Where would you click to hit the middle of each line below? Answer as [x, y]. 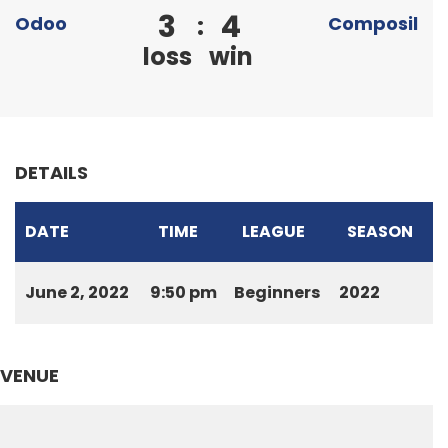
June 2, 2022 [77, 292]
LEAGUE [273, 231]
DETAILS [51, 172]
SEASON [380, 231]
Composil [373, 23]
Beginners [277, 292]
